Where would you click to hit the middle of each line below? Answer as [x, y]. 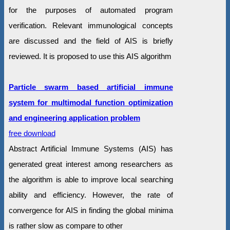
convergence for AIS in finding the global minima [91, 210]
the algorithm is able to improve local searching [91, 179]
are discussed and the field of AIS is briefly [91, 41]
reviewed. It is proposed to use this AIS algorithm [90, 56]
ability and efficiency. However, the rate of [91, 195]
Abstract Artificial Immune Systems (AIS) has [91, 148]
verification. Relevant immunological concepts [91, 25]
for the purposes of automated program [91, 10]
